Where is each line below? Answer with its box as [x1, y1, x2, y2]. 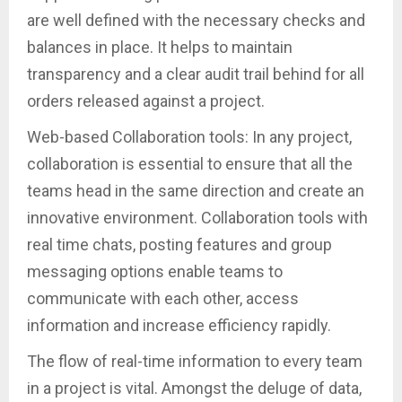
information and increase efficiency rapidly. [27, 316, 331, 336]
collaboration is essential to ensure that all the [27, 154, 353, 174]
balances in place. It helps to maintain [27, 38, 293, 57]
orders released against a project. [27, 92, 265, 111]
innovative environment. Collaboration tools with [27, 208, 368, 228]
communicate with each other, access [27, 289, 299, 309]
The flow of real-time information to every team [27, 352, 363, 371]
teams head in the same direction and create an [27, 181, 364, 201]
